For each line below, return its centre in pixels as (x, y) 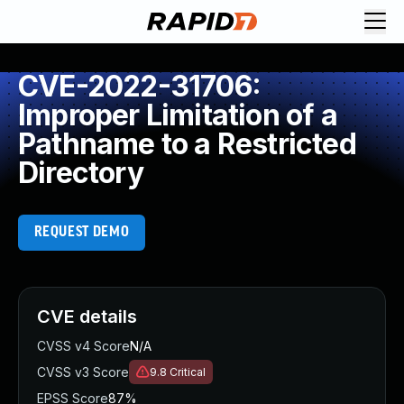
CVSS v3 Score (83, 372)
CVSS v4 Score (83, 346)
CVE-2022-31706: (139, 86)
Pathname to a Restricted (187, 144)
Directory (81, 173)
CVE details (87, 317)
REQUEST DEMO (82, 232)
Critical (188, 372)
